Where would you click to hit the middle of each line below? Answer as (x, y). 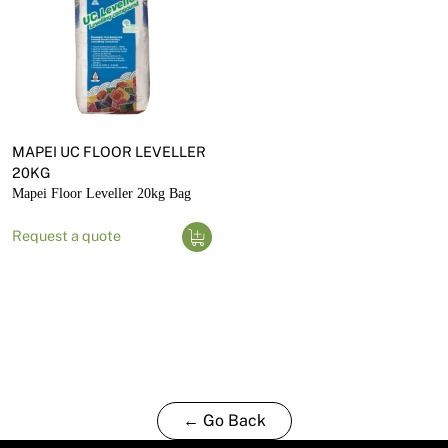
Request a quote (66, 235)
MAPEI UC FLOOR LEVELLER (109, 151)
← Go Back (224, 420)
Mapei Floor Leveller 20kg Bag (101, 192)
